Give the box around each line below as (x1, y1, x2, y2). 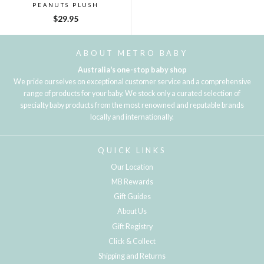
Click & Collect (108, 236, 156, 246)
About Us (117, 207, 147, 216)
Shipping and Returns (98, 251, 166, 260)
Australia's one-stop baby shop (77, 65, 187, 74)
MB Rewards (111, 177, 153, 187)
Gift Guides (113, 192, 151, 202)
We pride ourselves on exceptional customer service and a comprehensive (13, 77, 251, 86)
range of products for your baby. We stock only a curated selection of (24, 88, 240, 98)
